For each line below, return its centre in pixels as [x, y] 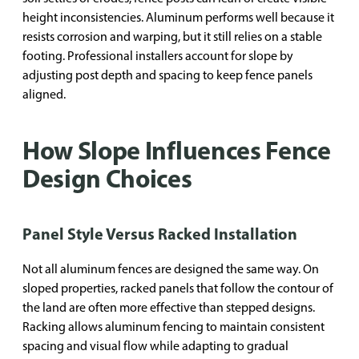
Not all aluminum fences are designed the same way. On [171, 269]
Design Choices [107, 178]
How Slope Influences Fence [177, 150]
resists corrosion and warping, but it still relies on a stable [172, 36]
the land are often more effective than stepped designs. [169, 307]
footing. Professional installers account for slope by [158, 56]
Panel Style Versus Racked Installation [160, 234]
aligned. [44, 94]
